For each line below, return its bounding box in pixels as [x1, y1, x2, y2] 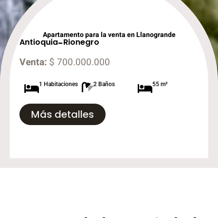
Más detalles [31, 107, 94, 121]
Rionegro [63, 36, 99, 48]
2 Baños [93, 80, 115, 88]
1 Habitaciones [39, 80, 78, 88]
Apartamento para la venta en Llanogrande [42, 29, 176, 40]
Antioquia [19, 36, 58, 48]
